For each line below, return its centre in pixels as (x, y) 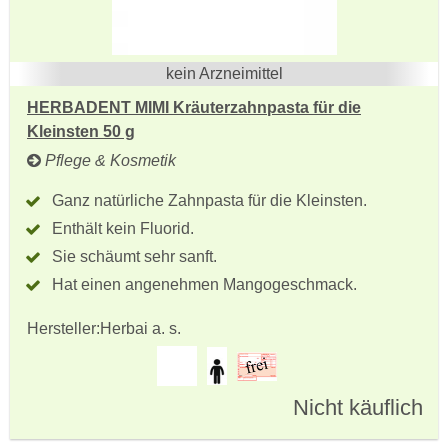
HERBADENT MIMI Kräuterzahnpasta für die (194, 107)
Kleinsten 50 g (81, 131)
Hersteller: (63, 328)
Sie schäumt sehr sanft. (134, 256)
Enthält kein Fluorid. (123, 228)
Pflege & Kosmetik (108, 160)
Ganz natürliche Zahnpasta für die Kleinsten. (209, 200)
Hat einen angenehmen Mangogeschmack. (206, 284)
